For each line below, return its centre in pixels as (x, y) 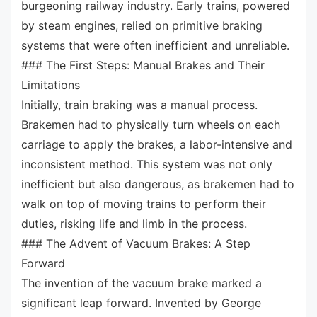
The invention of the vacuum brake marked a (142, 283)
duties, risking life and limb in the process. (134, 223)
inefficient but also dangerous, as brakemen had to (158, 184)
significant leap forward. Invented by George (141, 302)
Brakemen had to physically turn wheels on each (151, 124)
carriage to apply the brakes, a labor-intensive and (157, 144)
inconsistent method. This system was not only (147, 164)
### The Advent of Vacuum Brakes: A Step (136, 243)
